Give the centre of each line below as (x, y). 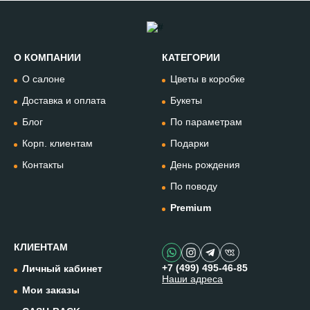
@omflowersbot (171, 189)
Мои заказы (51, 290)
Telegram (162, 178)
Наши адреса (192, 279)
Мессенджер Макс (186, 229)
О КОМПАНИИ (47, 57)
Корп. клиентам (57, 143)
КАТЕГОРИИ (191, 57)
